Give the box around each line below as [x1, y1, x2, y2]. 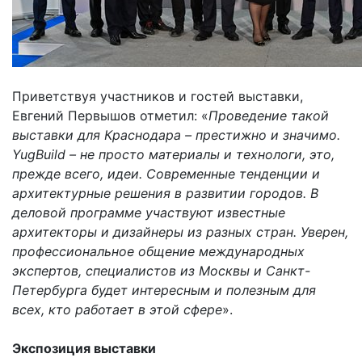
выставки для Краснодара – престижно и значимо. [12, 126, 340, 143]
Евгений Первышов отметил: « [12, 107, 208, 124]
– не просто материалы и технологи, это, [65, 145, 335, 162]
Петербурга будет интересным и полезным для [12, 281, 316, 298]
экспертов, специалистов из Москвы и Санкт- [12, 262, 310, 279]
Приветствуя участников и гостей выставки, [12, 87, 303, 104]
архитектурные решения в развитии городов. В [12, 184, 318, 201]
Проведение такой [208, 107, 329, 124]
